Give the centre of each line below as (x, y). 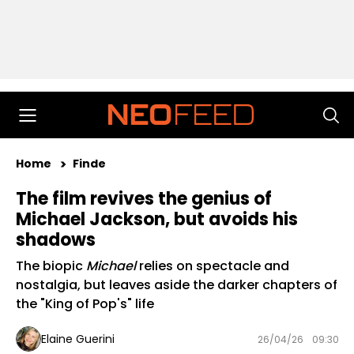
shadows (55, 240)
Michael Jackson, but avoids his (156, 219)
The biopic (51, 266)
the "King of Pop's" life (85, 304)
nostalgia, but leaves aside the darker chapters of (176, 285)
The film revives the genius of (143, 199)
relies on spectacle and (212, 266)
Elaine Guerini (77, 339)
